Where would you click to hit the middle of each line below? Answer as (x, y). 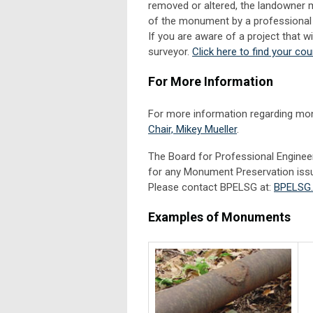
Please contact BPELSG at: (211, 187)
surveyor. (170, 51)
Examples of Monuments (219, 217)
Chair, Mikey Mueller (192, 129)
